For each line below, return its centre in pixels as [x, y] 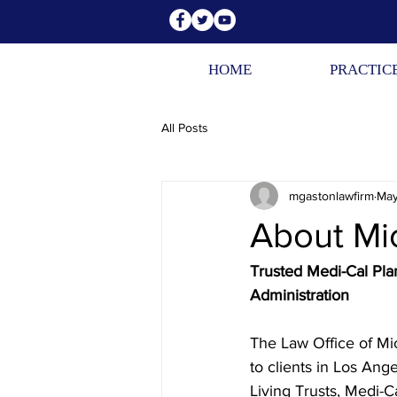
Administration [300, 295]
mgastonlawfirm [331, 195]
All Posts [185, 127]
